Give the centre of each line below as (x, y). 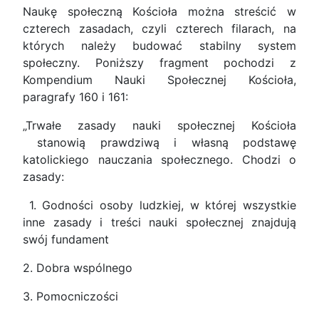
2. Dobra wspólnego (78, 268)
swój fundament (68, 240)
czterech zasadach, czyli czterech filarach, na (159, 29)
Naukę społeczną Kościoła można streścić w (159, 12)
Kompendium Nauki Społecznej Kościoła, (159, 80)
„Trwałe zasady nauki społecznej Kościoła (159, 126)
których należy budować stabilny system (159, 46)
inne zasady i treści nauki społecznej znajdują (159, 223)
